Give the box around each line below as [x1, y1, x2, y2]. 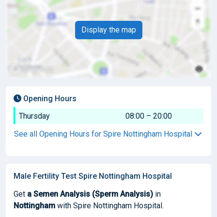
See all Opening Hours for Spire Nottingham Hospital [14, 129, 194, 139]
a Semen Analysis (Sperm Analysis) [27, 189, 153, 199]
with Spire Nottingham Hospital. [55, 201, 164, 210]
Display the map [81, 25, 136, 34]
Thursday [19, 111, 50, 121]
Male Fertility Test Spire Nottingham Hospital [14, 171, 172, 181]
